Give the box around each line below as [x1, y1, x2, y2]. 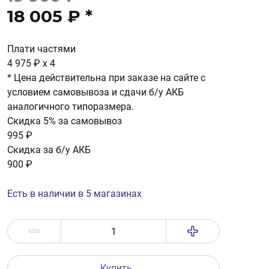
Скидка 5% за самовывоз [7, 115, 122, 127]
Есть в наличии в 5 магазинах [7, 188, 142, 199]
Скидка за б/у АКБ [7, 144, 91, 156]
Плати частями [7, 43, 76, 55]
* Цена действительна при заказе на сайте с [7, 72, 205, 83]
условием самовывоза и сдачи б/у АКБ [7, 86, 184, 98]
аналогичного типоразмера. [7, 101, 134, 112]
